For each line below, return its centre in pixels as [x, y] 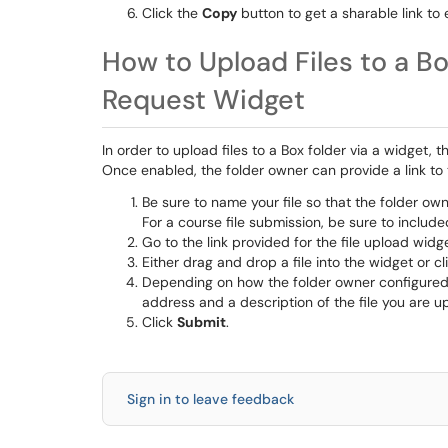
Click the [172, 13]
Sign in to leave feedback [210, 399]
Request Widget [203, 99]
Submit [201, 322]
